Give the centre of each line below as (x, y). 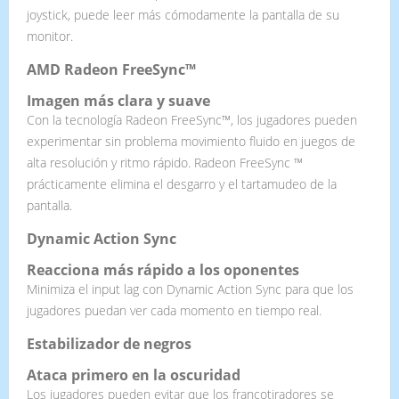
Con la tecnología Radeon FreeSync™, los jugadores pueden (192, 119)
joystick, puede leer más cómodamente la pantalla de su (183, 14)
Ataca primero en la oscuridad (134, 375)
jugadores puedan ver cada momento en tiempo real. (174, 310)
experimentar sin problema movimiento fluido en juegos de (191, 141)
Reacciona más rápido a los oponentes (163, 269)
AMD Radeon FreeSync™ (111, 69)
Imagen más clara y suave (118, 100)
